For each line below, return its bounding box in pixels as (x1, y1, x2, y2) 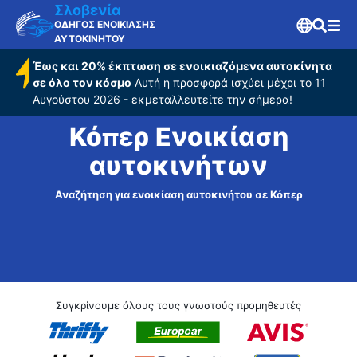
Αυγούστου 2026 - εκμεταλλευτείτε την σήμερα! (32, 92, 292, 106)
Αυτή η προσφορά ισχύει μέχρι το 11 (131, 76, 326, 89)
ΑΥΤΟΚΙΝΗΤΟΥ (54, 33, 125, 45)
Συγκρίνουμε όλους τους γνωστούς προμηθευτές (56, 299, 301, 312)
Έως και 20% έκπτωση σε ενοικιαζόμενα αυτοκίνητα (32, 59, 332, 73)
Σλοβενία (54, 2, 121, 18)
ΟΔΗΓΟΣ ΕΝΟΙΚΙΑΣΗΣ (54, 18, 155, 30)
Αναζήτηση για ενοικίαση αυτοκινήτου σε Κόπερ (54, 188, 303, 201)
